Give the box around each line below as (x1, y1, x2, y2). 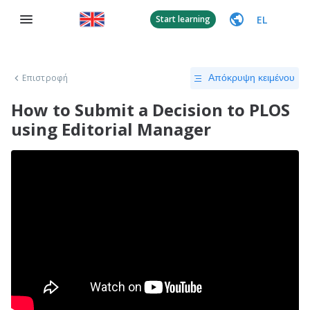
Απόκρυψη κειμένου (208, 72, 295, 83)
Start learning (156, 13, 210, 25)
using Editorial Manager (11, 118, 211, 140)
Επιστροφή (22, 72, 68, 84)
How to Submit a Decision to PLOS (11, 98, 290, 121)
